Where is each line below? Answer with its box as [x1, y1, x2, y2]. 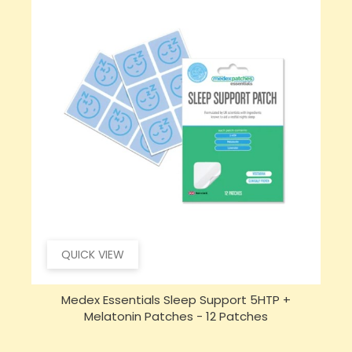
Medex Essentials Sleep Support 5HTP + [61, 291, 291, 308]
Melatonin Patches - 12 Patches [84, 307, 268, 324]
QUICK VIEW [61, 246, 124, 262]
